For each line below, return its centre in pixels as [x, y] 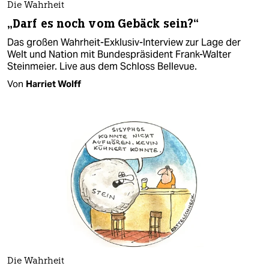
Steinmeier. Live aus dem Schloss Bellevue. [102, 66]
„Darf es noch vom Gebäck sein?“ [103, 23]
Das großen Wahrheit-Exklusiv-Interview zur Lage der [124, 42]
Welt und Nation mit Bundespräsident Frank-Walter [119, 54]
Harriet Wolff [53, 83]
